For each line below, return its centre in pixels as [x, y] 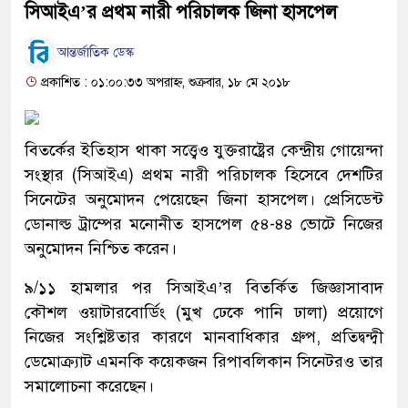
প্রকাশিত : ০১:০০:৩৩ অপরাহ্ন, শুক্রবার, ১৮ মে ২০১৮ [164, 82]
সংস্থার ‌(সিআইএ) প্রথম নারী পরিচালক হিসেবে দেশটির [204, 174]
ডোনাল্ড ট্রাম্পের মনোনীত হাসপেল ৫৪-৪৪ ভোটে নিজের [204, 224]
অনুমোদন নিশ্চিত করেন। [101, 248]
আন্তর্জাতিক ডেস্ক [94, 53]
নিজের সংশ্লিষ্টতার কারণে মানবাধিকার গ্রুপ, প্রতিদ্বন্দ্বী [204, 337]
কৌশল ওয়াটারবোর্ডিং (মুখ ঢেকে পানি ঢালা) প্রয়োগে [204, 312]
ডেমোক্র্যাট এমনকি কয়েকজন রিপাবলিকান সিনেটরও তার [204, 361]
